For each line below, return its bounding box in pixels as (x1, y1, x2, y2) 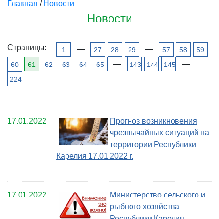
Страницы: (7, 44, 46, 52)
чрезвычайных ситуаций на (110, 129, 209, 137)
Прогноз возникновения (110, 117, 197, 125)
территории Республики (110, 140, 196, 149)
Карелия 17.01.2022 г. (56, 152, 133, 160)
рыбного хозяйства (110, 202, 179, 211)
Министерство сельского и (110, 191, 205, 199)
